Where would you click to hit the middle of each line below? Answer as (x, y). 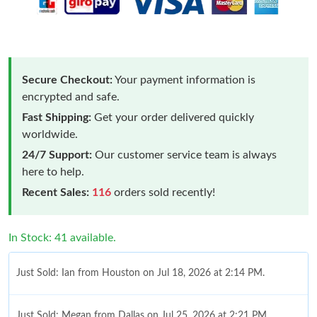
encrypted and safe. (71, 97)
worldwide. (50, 134)
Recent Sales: (56, 192)
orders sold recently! (163, 192)
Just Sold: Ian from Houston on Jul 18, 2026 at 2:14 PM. (140, 273)
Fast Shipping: (57, 117)
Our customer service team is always (184, 155)
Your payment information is (184, 80)
